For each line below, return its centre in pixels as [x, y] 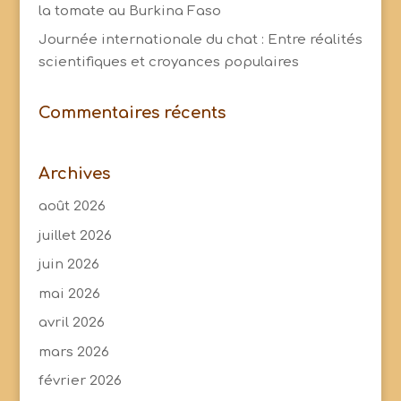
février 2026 [80, 381]
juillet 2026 [75, 235]
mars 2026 [73, 352]
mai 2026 [69, 294]
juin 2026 [68, 264]
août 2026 [72, 206]
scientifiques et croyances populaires [168, 62]
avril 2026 [71, 323]
